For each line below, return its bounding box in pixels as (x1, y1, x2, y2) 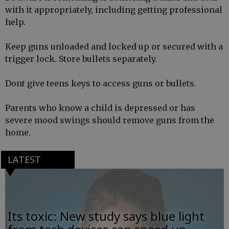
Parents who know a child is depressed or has (5, 103, 195, 113)
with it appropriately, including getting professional (5, 5, 222, 15)
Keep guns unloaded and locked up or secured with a (5, 41, 223, 52)
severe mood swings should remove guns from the (5, 115, 214, 125)
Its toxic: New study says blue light (8, 208, 204, 225)
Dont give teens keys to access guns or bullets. (5, 78, 196, 88)
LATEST (7, 153, 41, 166)
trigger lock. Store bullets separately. (5, 54, 157, 64)
